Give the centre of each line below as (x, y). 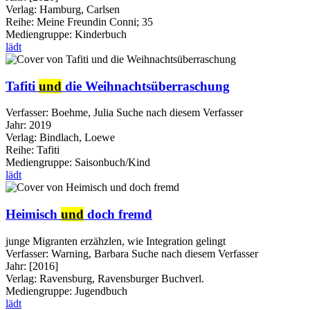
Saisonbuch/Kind (112, 163)
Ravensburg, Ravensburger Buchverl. (122, 278)
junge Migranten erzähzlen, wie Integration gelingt (116, 241)
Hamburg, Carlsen (80, 9)
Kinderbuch (101, 34)
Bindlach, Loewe (77, 138)
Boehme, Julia (82, 113)
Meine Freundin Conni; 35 (93, 22)
